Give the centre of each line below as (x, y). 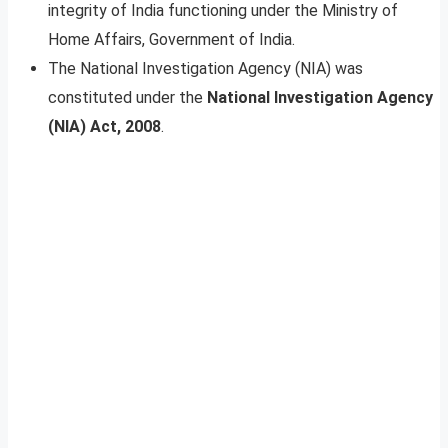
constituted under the (127, 97)
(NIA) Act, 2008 (104, 126)
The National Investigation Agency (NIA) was (205, 68)
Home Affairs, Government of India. (171, 39)
